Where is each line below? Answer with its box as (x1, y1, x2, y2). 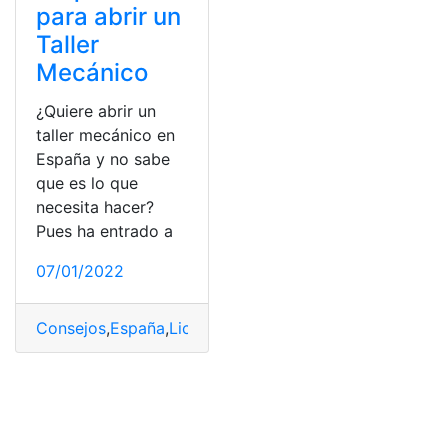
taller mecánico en (36, 124, 175, 145)
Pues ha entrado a (36, 220, 173, 241)
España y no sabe (36, 148, 170, 169)
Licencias (169, 317, 239, 338)
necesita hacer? (36, 196, 154, 217)
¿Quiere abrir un (36, 100, 156, 121)
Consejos (36, 317, 106, 338)
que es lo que (36, 172, 138, 193)
